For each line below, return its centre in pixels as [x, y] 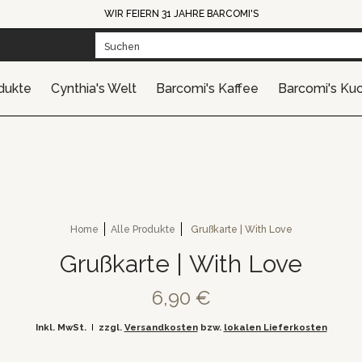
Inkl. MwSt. [61, 327]
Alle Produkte [143, 229]
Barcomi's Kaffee [207, 88]
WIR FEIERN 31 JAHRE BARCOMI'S [181, 14]
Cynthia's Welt [93, 88]
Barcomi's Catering [259, 36]
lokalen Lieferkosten [275, 327]
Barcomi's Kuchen [133, 36]
